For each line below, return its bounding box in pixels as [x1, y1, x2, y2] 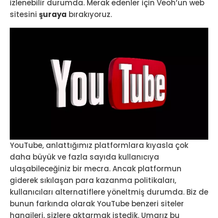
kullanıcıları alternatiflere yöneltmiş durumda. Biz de [10, 186, 208, 197]
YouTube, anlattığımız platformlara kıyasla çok [10, 140, 188, 150]
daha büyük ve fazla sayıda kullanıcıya [10, 151, 159, 162]
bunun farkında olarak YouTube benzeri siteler [10, 198, 184, 209]
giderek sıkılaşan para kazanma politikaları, [10, 175, 176, 185]
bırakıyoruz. [67, 9, 112, 20]
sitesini [10, 9, 39, 20]
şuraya [39, 9, 67, 20]
